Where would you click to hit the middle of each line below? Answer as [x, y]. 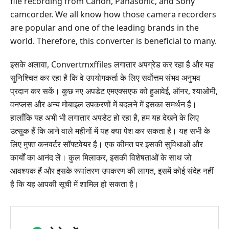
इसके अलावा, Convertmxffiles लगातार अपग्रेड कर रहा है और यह [112, 65]
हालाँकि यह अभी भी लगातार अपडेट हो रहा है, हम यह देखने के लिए [105, 118]
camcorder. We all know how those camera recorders [113, 15]
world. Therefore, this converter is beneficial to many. [113, 41]
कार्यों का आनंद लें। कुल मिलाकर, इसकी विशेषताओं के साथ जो [101, 158]
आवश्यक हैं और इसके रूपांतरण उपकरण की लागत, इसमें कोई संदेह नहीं [112, 171]
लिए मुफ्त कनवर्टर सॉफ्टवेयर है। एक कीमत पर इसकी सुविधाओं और [107, 144]
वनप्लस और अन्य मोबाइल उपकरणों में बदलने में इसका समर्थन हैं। [104, 105]
